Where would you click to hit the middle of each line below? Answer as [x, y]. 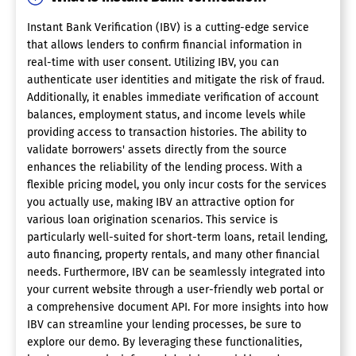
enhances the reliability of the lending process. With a [165, 168]
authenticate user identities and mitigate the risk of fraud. [176, 80]
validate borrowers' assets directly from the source [157, 150]
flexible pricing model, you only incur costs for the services [177, 185]
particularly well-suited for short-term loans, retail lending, [177, 238]
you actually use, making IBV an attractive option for [161, 203]
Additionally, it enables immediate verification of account [173, 98]
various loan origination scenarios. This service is [153, 220]
